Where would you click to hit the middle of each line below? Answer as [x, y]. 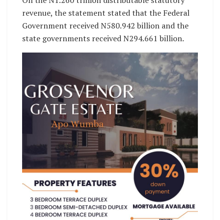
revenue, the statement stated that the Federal [106, 13]
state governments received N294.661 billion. [103, 39]
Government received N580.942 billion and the [105, 26]
